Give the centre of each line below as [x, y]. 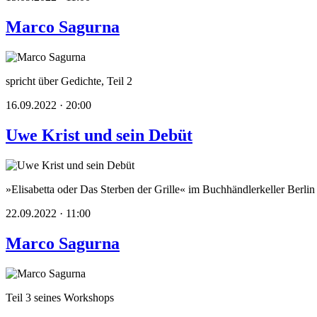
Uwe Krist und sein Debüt [99, 136]
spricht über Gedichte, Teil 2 [69, 81]
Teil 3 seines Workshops [60, 297]
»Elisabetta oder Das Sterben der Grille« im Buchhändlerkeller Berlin [160, 189]
